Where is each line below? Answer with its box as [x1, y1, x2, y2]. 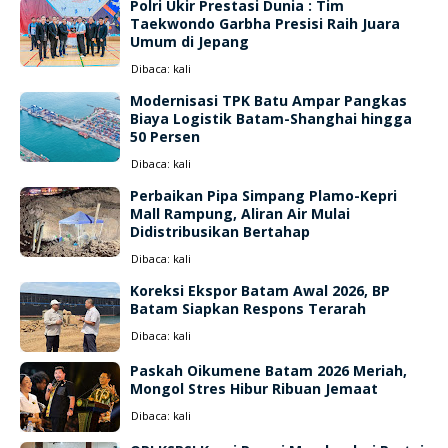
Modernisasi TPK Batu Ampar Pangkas [130, 91, 407, 110]
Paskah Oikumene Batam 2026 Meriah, [130, 361, 407, 380]
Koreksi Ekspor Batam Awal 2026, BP [130, 281, 390, 300]
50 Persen [130, 127, 200, 146]
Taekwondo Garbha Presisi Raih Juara [130, 14, 400, 33]
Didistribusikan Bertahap [130, 222, 310, 241]
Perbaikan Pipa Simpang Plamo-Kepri [130, 186, 397, 205]
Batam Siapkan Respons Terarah [130, 299, 366, 318]
